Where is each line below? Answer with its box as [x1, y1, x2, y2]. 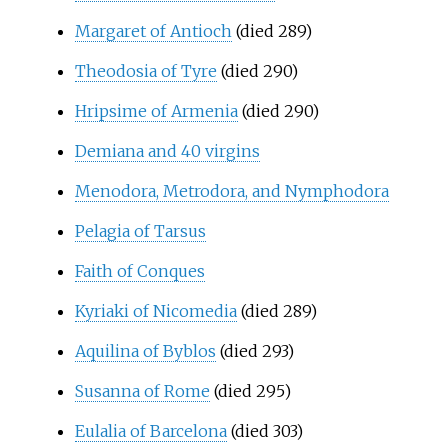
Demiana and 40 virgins [74, 140, 260, 161]
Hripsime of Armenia [74, 100, 238, 121]
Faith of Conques [74, 260, 205, 281]
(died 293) [215, 340, 294, 361]
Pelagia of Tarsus [74, 220, 206, 241]
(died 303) [226, 420, 303, 441]
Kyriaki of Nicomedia [74, 300, 237, 321]
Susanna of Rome [74, 380, 210, 401]
